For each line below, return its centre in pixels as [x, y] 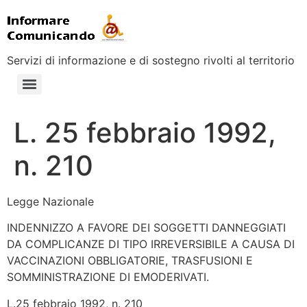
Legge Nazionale [50, 201]
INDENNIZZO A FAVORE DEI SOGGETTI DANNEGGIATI [146, 228]
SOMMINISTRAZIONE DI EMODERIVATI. [108, 277]
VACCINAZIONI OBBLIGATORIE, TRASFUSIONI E [130, 261]
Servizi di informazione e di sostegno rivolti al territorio [151, 60]
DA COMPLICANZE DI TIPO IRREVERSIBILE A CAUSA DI [151, 244]
